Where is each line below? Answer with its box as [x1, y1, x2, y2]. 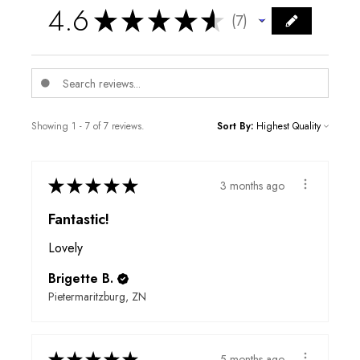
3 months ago [220, 177, 284, 194]
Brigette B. [48, 269, 113, 288]
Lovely [48, 239, 83, 258]
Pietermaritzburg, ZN [48, 288, 146, 305]
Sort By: [217, 119, 253, 134]
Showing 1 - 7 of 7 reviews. [31, 119, 145, 134]
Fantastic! [48, 209, 109, 231]
